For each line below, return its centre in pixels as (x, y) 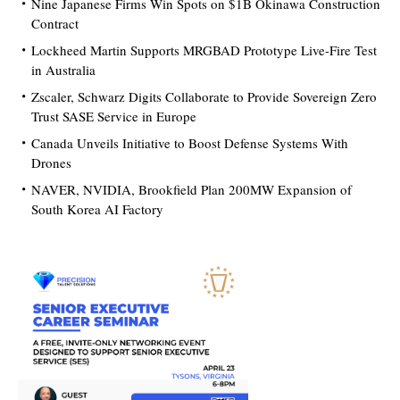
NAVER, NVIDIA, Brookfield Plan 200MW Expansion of (192, 190)
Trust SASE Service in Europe (114, 117)
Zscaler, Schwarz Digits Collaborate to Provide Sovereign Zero (204, 97)
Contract (55, 24)
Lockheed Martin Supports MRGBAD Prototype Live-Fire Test (204, 50)
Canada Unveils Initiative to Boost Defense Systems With (190, 143)
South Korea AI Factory (97, 209)
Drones (51, 163)
